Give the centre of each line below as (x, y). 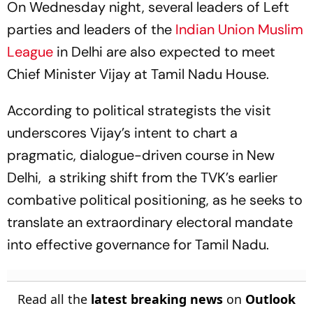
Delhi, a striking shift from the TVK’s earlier (142, 177)
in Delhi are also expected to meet (164, 52)
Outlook (270, 299)
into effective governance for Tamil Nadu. (138, 245)
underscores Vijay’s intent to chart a (122, 133)
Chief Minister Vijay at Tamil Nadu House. (138, 74)
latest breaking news (157, 299)
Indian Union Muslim (239, 29)
